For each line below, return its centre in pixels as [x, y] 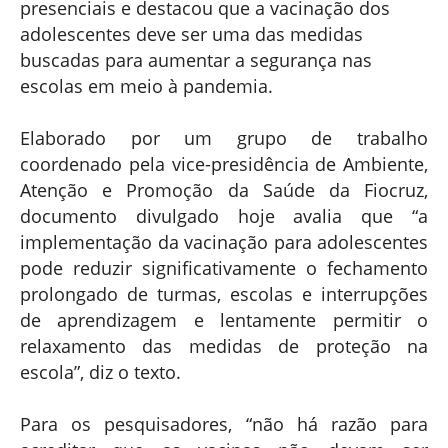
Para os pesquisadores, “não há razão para [224, 423]
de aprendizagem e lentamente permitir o [224, 319]
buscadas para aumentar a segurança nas [196, 59]
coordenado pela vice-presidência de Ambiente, [224, 163]
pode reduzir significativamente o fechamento [224, 267]
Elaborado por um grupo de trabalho [224, 137]
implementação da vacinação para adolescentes [224, 241]
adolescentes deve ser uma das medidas [191, 33]
